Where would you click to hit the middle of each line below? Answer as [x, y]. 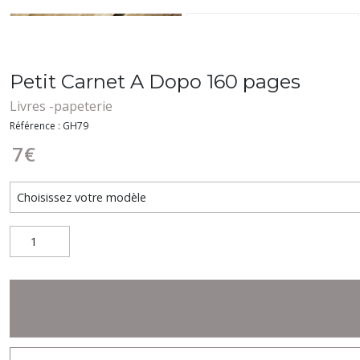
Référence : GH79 [49, 126]
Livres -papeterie [61, 106]
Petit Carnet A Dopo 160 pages [155, 82]
